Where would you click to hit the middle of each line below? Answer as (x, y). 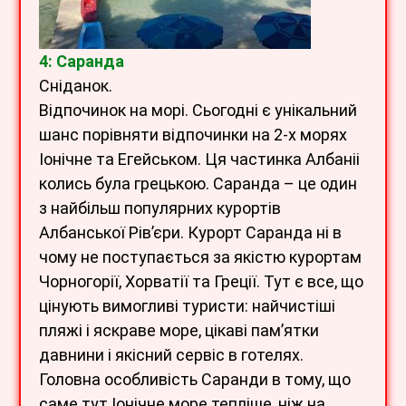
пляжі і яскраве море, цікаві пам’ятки (179, 331)
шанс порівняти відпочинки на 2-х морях (193, 135)
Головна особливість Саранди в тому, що (195, 380)
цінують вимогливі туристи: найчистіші (187, 306)
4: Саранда (82, 62)
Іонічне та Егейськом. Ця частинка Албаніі (199, 159)
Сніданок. (76, 86)
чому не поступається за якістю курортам (200, 257)
